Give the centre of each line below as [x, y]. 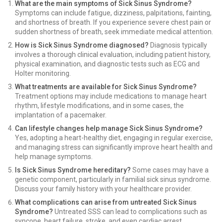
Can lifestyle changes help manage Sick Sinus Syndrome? [109, 129]
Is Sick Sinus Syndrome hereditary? [73, 170]
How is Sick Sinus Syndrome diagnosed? [82, 45]
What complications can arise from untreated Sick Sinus [106, 202]
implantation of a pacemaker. [61, 115]
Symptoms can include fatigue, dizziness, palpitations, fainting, [113, 13]
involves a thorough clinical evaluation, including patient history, [113, 55]
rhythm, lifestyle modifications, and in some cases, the [99, 106]
